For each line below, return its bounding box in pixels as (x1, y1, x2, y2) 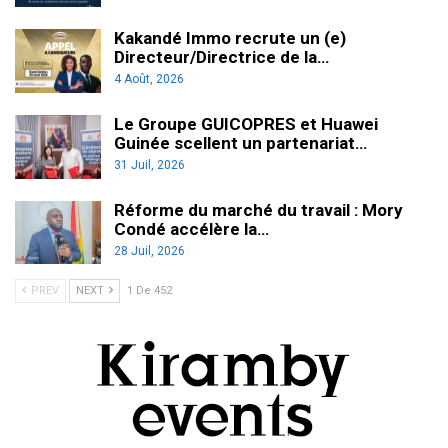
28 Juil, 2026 (114, 243, 185, 258)
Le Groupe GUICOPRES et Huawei (114, 114, 378, 135)
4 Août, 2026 (114, 72, 184, 87)
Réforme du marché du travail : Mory (114, 199, 403, 220)
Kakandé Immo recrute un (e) (114, 28, 346, 49)
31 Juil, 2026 (114, 158, 185, 173)
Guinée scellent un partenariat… (114, 133, 367, 154)
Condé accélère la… (114, 218, 269, 239)
